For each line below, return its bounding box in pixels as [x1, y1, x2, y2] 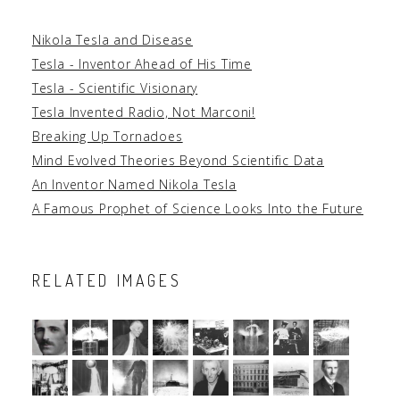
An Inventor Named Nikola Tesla [31, 176, 237, 194]
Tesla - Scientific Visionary [31, 79, 198, 97]
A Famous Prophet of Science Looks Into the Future [31, 200, 364, 218]
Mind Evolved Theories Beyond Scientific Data [31, 152, 325, 170]
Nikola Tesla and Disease [31, 31, 194, 49]
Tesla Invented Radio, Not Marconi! [31, 104, 256, 121]
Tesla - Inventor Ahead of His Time [31, 55, 253, 73]
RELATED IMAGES [31, 271, 182, 291]
